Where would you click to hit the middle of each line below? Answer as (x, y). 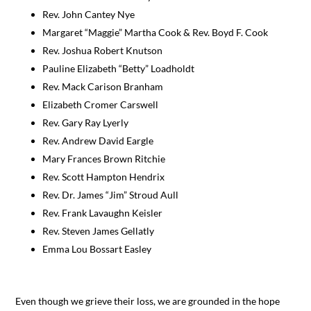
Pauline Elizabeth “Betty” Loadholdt (119, 68)
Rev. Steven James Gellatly (99, 230)
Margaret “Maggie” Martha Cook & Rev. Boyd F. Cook (155, 32)
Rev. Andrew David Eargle (98, 140)
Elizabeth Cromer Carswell (101, 104)
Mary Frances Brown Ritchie (104, 158)
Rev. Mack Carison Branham (103, 86)
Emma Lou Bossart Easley (97, 249)
